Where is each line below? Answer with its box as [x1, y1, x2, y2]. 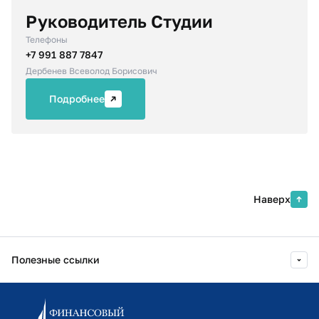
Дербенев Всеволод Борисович [26, 66, 157, 76]
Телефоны [26, 34, 68, 45]
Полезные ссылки [11, 253, 100, 266]
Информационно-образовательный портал [11, 293, 222, 305]
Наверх [253, 193, 291, 205]
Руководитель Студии [26, 11, 213, 31]
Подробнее [49, 93, 105, 105]
